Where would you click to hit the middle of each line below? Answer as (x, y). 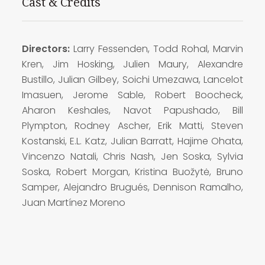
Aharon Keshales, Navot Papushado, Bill (132, 110)
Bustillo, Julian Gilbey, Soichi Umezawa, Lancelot (132, 79)
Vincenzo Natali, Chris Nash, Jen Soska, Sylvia (132, 156)
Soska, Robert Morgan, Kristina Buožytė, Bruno (132, 172)
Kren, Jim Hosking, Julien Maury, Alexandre (132, 64)
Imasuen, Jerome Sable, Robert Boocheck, (132, 95)
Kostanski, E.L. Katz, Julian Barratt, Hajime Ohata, (132, 141)
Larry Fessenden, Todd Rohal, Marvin (158, 49)
